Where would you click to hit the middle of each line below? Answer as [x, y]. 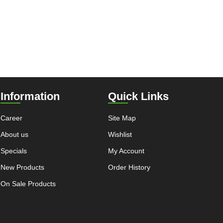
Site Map [122, 118]
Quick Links [139, 96]
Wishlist [120, 134]
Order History [129, 167]
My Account [126, 151]
